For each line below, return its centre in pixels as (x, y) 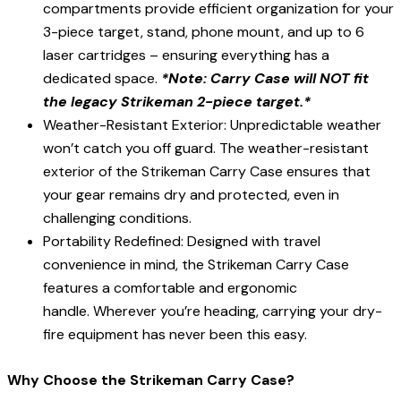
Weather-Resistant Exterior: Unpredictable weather (212, 124)
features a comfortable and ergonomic (170, 287)
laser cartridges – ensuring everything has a (186, 55)
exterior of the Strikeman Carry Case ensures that (207, 171)
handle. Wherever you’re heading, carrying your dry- (213, 311)
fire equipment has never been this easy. (175, 334)
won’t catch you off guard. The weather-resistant (206, 148)
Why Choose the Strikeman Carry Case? (151, 380)
